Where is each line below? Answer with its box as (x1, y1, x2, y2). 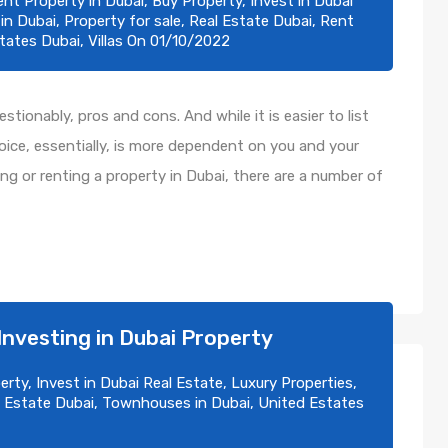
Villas (88, 32, 123, 50)
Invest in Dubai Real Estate (36, 374, 223, 392)
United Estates (258, 394, 364, 412)
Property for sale (64, 12, 181, 30)
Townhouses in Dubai (102, 394, 250, 412)
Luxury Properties (231, 374, 353, 392)
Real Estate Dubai (189, 12, 312, 30)
